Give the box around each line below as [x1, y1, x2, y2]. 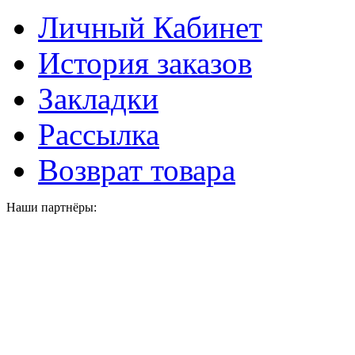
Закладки [38, 81, 158, 116]
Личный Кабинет [38, 10, 262, 44]
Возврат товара [38, 152, 235, 187]
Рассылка [38, 116, 159, 151]
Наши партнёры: [6, 200, 97, 214]
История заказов [38, 45, 252, 80]
